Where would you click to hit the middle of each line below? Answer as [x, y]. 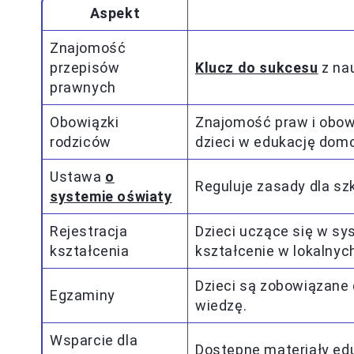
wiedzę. [221, 305]
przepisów [85, 68]
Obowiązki [85, 122]
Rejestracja [89, 231]
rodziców [81, 142]
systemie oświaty [111, 196]
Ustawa [78, 177]
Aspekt [115, 13]
